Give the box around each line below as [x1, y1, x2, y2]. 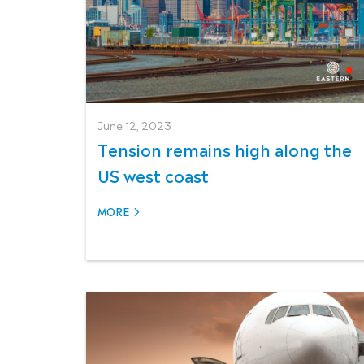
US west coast [97, 162, 209, 187]
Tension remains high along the [97, 136, 352, 161]
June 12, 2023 [97, 116, 171, 132]
